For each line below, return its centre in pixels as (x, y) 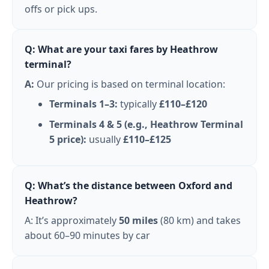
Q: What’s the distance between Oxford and (128, 185)
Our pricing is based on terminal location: (130, 84)
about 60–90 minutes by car (87, 235)
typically (138, 104)
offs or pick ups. (61, 9)
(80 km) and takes (199, 220)
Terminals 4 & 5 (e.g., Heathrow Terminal (146, 125)
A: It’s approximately (72, 220)
